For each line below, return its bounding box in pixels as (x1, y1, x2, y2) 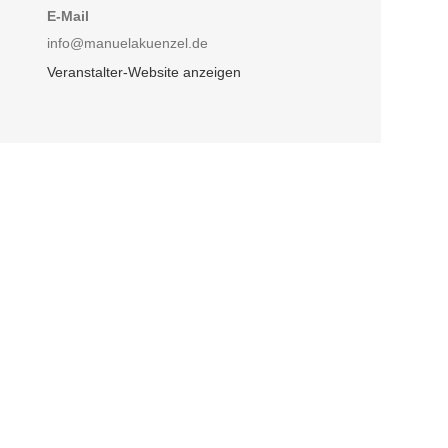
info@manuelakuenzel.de (47, 34, 209, 51)
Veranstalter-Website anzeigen (47, 63, 242, 80)
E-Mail (47, 7, 90, 24)
